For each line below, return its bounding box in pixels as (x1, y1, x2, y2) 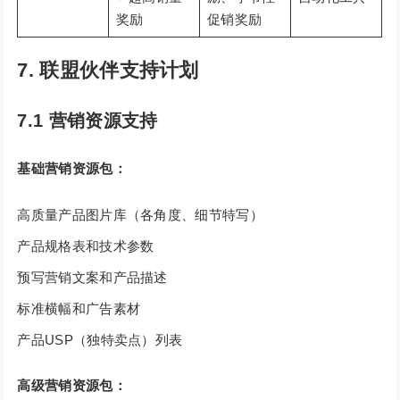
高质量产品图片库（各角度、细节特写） (17, 207, 263, 223)
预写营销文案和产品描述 (17, 270, 168, 286)
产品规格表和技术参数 (17, 238, 154, 254)
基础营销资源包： (17, 161, 127, 177)
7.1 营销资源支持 (17, 111, 158, 131)
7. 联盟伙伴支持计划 (17, 59, 199, 82)
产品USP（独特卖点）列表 (17, 332, 183, 348)
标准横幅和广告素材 (17, 301, 141, 317)
